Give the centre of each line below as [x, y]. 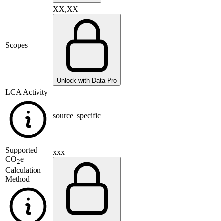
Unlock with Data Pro [87, 81]
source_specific [77, 116]
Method [18, 179]
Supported [21, 150]
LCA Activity [27, 92]
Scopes [17, 45]
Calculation [23, 170]
